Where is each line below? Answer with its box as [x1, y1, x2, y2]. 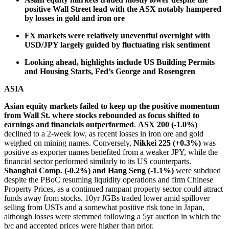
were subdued [176, 166, 221, 175]
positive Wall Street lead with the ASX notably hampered [25, 4, 221, 13]
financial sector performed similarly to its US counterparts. [4, 156, 191, 166]
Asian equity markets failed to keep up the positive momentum [4, 101, 219, 110]
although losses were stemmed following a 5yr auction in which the [4, 212, 221, 221]
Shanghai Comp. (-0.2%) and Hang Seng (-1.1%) [4, 166, 176, 175]
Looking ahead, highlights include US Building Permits [25, 57, 215, 66]
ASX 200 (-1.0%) [138, 120, 197, 129]
